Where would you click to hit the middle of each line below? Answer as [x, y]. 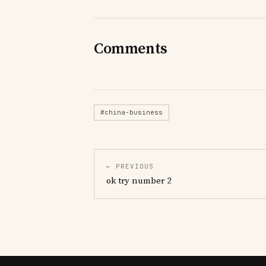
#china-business [132, 112]
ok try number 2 [139, 180]
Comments [131, 49]
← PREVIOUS [130, 166]
